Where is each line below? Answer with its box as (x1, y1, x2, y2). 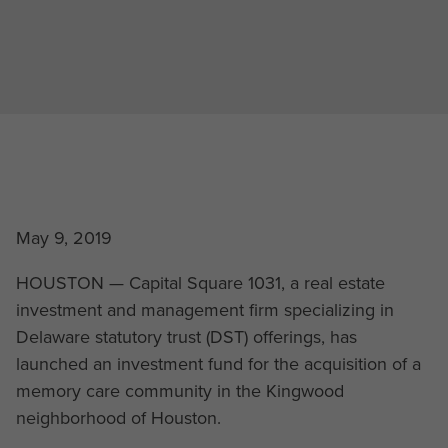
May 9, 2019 (15, 224, 112, 250)
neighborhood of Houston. (15, 404, 221, 430)
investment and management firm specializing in (15, 296, 394, 322)
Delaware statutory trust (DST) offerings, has (15, 323, 357, 349)
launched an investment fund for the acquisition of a (15, 350, 421, 376)
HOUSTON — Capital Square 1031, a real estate (15, 269, 385, 295)
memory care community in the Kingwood (15, 377, 344, 403)
